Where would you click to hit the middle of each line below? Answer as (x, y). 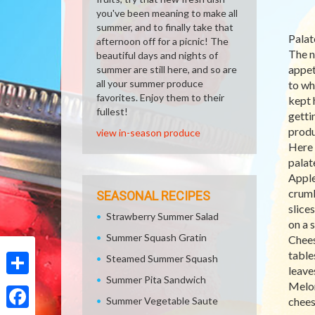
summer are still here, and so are (167, 69)
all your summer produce (150, 83)
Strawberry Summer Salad (162, 216)
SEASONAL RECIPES (153, 196)
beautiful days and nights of (157, 55)
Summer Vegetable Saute (162, 301)
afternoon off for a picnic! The (162, 41)
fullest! (112, 111)
